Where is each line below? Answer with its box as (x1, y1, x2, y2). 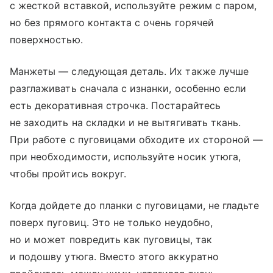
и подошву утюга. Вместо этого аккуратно (10, 250, 219, 263)
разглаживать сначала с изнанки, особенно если (10, 82, 247, 94)
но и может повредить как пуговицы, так (10, 233, 212, 246)
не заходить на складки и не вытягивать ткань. (10, 116, 241, 129)
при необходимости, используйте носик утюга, (10, 150, 241, 163)
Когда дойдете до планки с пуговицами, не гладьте (10, 199, 260, 211)
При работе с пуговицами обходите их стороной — (10, 133, 263, 146)
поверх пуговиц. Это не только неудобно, (10, 216, 213, 229)
